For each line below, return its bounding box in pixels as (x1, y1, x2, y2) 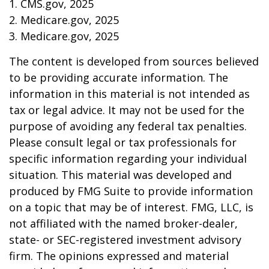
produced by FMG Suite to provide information (9, 184, 253, 198)
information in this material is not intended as (9, 86, 250, 101)
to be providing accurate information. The (9, 70, 228, 85)
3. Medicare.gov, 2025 (9, 29, 119, 43)
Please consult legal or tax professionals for (9, 135, 237, 150)
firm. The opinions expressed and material (9, 249, 229, 263)
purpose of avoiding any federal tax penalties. (9, 119, 247, 133)
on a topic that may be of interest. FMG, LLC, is (9, 200, 253, 214)
